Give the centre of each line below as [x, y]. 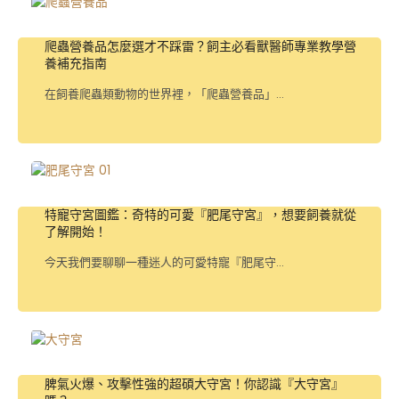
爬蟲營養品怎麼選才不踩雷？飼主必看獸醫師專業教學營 [200, 46]
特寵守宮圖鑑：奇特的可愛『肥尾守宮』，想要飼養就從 [200, 215]
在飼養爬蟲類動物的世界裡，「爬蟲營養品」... [164, 94]
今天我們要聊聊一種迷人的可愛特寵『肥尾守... [164, 263]
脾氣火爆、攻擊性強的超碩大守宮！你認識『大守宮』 [194, 384]
